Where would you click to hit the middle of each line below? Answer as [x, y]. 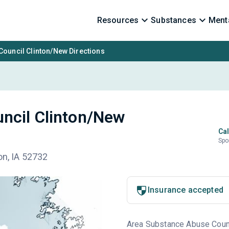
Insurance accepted [185, 190]
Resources [118, 20]
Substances [174, 20]
